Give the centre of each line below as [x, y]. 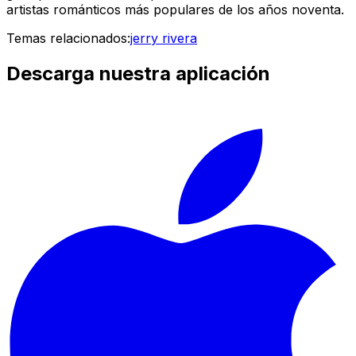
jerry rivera [164, 38]
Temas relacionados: [68, 38]
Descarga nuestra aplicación [138, 73]
